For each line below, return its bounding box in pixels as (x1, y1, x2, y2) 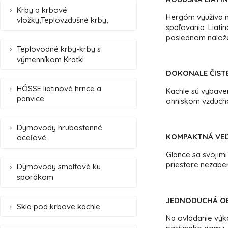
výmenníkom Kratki (17, 54, 84, 64)
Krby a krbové (17, 5, 67, 15)
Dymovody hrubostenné (17, 123, 102, 133)
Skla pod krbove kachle (17, 201, 100, 211)
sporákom (17, 172, 53, 182)
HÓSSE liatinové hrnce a (17, 83, 101, 94)
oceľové (17, 133, 46, 143)
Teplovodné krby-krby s (17, 44, 101, 54)
